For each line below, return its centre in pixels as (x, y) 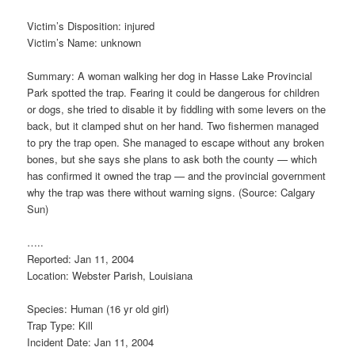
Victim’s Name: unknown (84, 42)
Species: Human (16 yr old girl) (98, 309)
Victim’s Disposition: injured (91, 25)
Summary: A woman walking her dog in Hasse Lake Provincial (170, 76)
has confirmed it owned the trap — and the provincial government (177, 176)
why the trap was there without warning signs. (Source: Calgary (172, 193)
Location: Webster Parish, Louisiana (110, 276)
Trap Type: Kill (60, 326)
